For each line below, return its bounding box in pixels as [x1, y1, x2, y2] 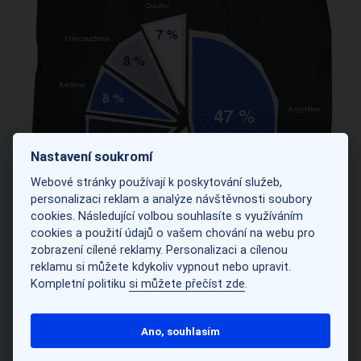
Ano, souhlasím [141, 324, 220, 338]
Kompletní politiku [31, 277, 130, 292]
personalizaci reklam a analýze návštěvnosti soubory [31, 193, 313, 207]
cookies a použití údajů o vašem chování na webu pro [31, 226, 316, 241]
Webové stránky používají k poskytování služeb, [31, 176, 283, 190]
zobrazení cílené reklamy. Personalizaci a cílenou [31, 243, 288, 258]
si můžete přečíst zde [129, 277, 246, 292]
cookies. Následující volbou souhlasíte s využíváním [31, 210, 304, 224]
